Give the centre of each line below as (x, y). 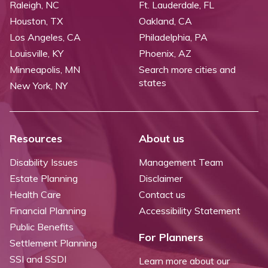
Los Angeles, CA (45, 37)
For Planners (171, 237)
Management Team (181, 162)
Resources (36, 139)
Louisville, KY (36, 54)
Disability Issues (44, 162)
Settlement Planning (53, 243)
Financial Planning (48, 211)
